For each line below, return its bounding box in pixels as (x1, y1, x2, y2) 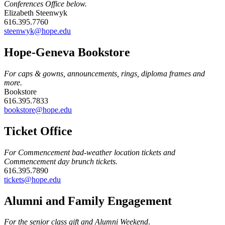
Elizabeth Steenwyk (4, 9, 67, 18)
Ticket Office (4, 124, 75, 138)
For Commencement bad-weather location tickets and (4, 148, 175, 157)
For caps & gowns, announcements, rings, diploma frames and (4, 69, 205, 78)
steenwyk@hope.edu (4, 27, 71, 36)
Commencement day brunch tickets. (4, 157, 118, 166)
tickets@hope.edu (4, 175, 61, 184)
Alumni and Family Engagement (4, 194, 172, 207)
